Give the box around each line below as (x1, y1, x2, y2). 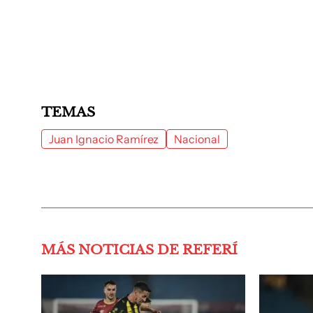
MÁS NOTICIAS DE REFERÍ (41, 242, 238, 258)
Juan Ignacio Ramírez (49, 132, 159, 146)
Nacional (174, 132, 220, 146)
